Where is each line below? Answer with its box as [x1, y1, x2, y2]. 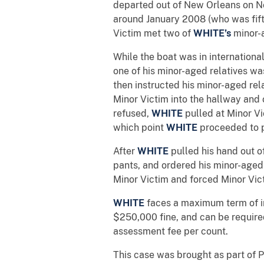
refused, [113, 107, 151, 119]
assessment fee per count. [113, 225, 228, 237]
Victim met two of [113, 27, 191, 39]
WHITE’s [191, 27, 231, 39]
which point [113, 121, 166, 133]
